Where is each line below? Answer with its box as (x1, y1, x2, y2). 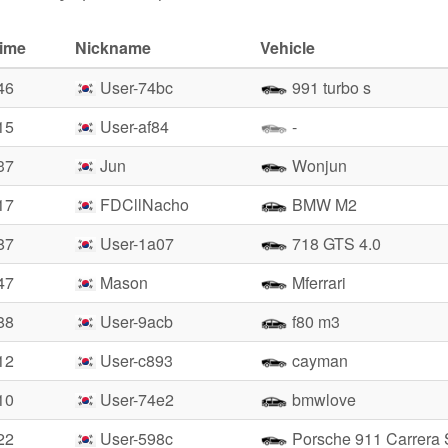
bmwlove (288, 388, 356, 411)
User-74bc (96, 76, 174, 99)
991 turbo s (288, 76, 371, 99)
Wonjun (288, 154, 347, 177)
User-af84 (96, 115, 170, 138)
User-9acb (96, 310, 174, 333)
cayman (288, 349, 348, 372)
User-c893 (96, 349, 174, 372)
